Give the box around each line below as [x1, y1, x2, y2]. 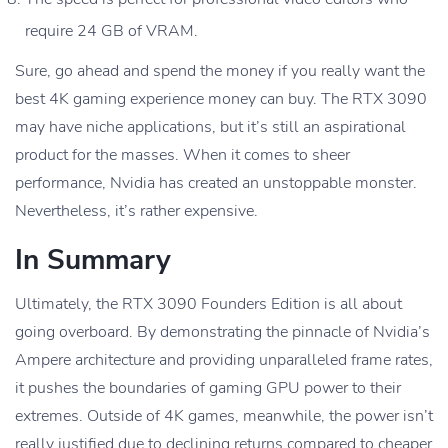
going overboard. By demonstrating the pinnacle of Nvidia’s [15, 321, 430, 344]
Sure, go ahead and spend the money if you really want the [15, 60, 425, 83]
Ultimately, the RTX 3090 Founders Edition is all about [15, 293, 402, 316]
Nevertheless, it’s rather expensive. [15, 200, 258, 223]
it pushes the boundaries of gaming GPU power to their [15, 377, 401, 400]
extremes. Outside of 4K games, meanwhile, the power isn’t [15, 405, 433, 428]
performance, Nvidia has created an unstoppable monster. [15, 172, 417, 195]
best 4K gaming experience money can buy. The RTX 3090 [15, 88, 427, 111]
